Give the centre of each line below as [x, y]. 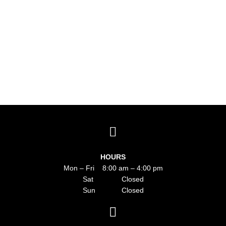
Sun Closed [113, 190]
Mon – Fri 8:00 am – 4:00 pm [113, 168]
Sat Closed [113, 179]
